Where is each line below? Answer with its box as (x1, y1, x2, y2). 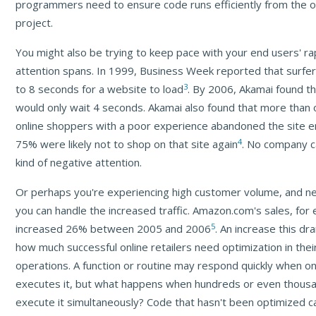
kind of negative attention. (16, 155, 142, 170)
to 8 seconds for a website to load (16, 82, 184, 97)
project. (16, 16, 54, 30)
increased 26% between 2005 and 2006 (16, 221, 212, 236)
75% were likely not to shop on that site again (16, 137, 238, 152)
